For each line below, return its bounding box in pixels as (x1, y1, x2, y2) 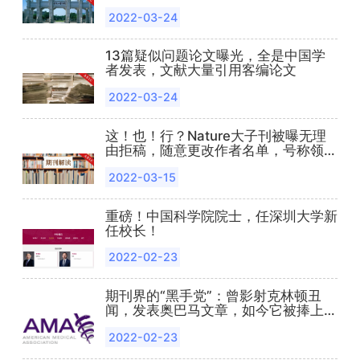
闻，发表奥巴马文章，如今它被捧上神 (104, 302, 337, 319)
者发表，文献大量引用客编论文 (104, 62, 297, 79)
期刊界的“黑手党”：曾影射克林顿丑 (104, 288, 321, 305)
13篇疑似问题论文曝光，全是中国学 (104, 47, 325, 64)
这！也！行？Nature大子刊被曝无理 (104, 128, 326, 145)
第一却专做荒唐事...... (104, 157, 239, 174)
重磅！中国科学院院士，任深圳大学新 (104, 207, 337, 224)
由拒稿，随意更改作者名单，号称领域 (104, 142, 337, 159)
